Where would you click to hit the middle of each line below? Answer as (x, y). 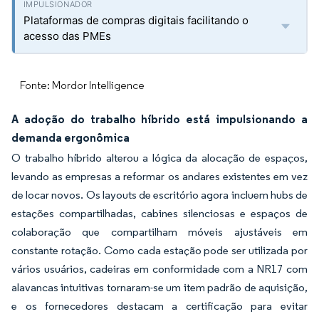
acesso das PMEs (67, 36)
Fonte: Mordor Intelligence (82, 85)
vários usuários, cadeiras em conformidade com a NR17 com (159, 269)
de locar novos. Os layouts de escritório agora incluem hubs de (159, 195)
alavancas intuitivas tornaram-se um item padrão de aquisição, (159, 287)
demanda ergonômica (70, 137)
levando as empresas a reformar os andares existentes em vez (159, 176)
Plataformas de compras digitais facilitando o (136, 20)
